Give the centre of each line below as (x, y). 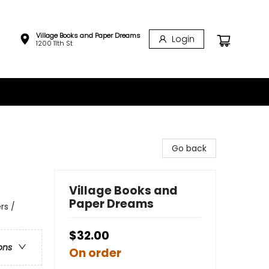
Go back (189, 148)
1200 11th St (54, 43)
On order (95, 253)
